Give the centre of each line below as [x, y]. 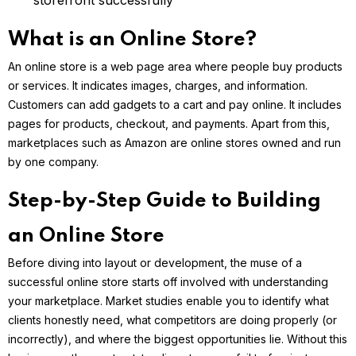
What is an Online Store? [135, 40]
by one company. [53, 162]
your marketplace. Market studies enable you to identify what [168, 301]
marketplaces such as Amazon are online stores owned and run [174, 143]
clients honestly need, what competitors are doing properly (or [172, 320]
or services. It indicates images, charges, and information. [158, 86]
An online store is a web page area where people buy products [175, 67]
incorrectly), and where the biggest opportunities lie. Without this [178, 339]
